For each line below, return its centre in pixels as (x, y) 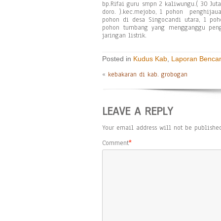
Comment (115, 143)
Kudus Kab (150, 59)
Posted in (118, 59)
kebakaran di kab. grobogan (148, 74)
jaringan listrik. (124, 36)
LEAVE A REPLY (137, 111)
